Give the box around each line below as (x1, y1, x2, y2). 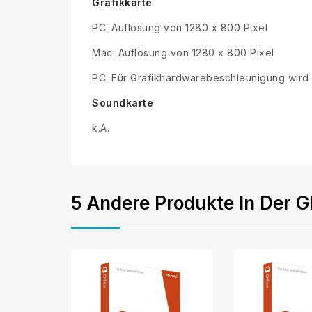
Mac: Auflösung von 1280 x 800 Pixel (92, 47, 274, 59)
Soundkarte (92, 97, 153, 109)
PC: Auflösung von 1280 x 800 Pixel (92, 22, 267, 34)
